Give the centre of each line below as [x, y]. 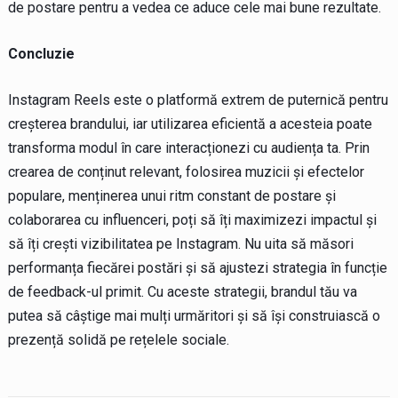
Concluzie [41, 53]
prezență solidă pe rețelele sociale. [118, 339]
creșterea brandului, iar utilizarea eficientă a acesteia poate [190, 123]
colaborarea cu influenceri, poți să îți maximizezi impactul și [192, 219]
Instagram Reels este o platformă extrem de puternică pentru [198, 99]
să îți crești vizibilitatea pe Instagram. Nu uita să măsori [180, 243]
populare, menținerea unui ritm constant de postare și [171, 195]
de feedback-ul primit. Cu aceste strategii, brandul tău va [182, 291]
